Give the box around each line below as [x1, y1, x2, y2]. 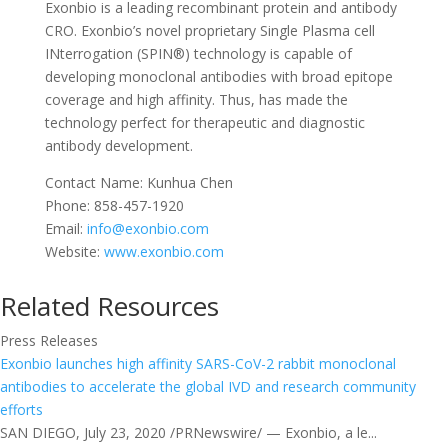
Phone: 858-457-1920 [44, 195, 184, 215]
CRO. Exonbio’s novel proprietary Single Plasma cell [44, 20, 375, 40]
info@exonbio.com [86, 218, 209, 238]
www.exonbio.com [103, 241, 224, 261]
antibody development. [44, 135, 193, 155]
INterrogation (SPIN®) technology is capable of [44, 43, 352, 63]
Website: [44, 241, 104, 261]
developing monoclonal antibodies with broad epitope [44, 66, 393, 86]
